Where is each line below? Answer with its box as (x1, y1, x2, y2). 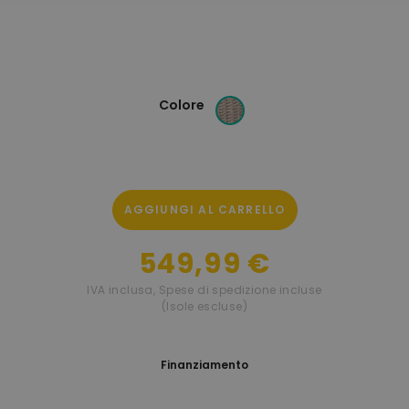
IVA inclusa (87, 282, 153, 298)
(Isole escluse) (162, 299, 247, 314)
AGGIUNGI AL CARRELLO (123, 202, 286, 217)
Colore (158, 96, 204, 114)
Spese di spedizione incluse (158, 282, 322, 298)
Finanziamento (161, 357, 248, 372)
